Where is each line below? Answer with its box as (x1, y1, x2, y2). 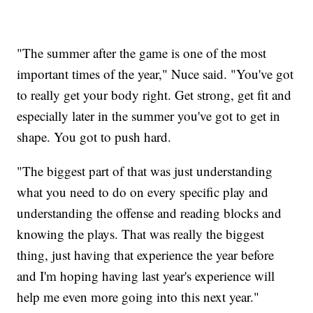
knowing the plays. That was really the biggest (17, 224, 265, 242)
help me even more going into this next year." (17, 287, 260, 305)
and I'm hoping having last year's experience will (17, 266, 275, 284)
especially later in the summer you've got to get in (17, 106, 281, 124)
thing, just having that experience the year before (17, 245, 275, 263)
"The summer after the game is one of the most (17, 43, 267, 61)
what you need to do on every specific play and (17, 182, 269, 201)
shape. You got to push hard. (17, 127, 172, 145)
